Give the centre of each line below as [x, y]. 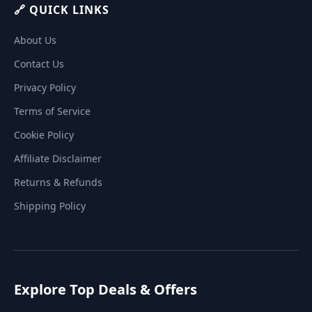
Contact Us [39, 64]
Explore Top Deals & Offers [106, 290]
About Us [35, 40]
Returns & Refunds [58, 182]
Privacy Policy [45, 88]
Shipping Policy [50, 206]
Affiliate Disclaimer [58, 159]
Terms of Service [52, 111]
